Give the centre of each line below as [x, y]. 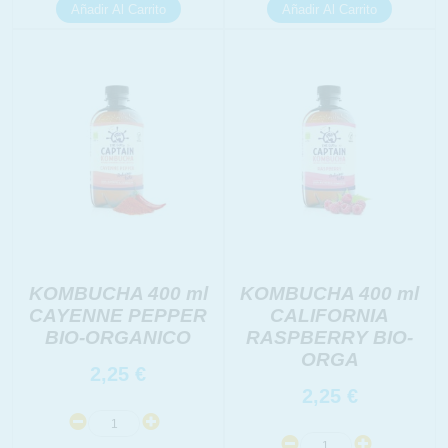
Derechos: [82, 27]
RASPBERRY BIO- [330, 337]
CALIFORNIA [330, 315]
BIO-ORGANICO [118, 337]
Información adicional [119, 72]
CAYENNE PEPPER [118, 315]
